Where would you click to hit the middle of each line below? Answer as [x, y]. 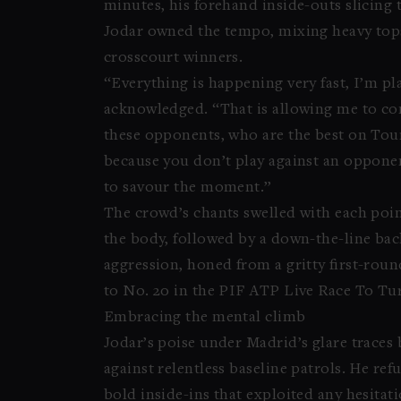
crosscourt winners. [173, 58]
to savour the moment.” [188, 188]
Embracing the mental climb [205, 318]
